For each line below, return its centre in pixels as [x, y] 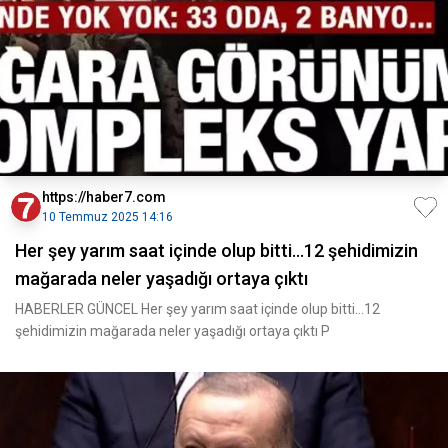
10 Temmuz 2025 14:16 [107, 217]
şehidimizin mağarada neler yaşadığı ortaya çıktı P [172, 331]
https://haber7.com [104, 197]
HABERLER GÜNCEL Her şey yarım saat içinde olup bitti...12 [197, 309]
